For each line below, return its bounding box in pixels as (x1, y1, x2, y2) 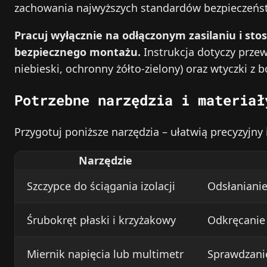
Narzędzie (78, 153, 132, 167)
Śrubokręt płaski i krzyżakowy (27, 212, 176, 227)
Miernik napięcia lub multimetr (27, 246, 184, 261)
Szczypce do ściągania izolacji (27, 178, 175, 193)
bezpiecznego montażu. (14, 44, 141, 59)
